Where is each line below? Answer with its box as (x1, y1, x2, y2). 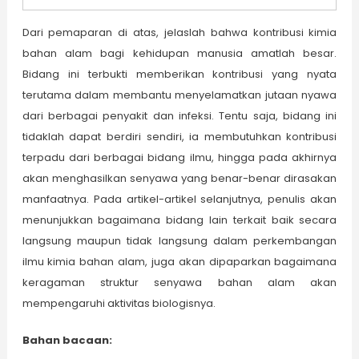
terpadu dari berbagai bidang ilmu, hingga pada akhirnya (22, 149, 337, 165)
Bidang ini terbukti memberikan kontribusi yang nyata (22, 66, 337, 82)
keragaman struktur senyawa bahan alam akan (22, 274, 337, 290)
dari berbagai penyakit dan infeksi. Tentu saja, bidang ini (22, 107, 337, 123)
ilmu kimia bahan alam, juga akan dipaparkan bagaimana (22, 253, 337, 269)
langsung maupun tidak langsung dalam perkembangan (22, 232, 337, 248)
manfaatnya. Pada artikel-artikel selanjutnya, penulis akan (22, 191, 337, 207)
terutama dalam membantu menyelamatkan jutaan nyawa (22, 87, 337, 103)
